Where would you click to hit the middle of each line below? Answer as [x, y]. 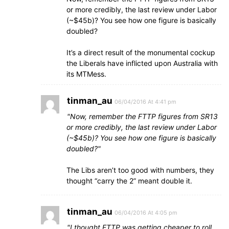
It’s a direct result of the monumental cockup [141, 52]
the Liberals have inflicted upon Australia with [142, 63]
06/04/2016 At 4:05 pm [146, 213]
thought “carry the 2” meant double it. [129, 181]
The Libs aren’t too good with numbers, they [140, 170]
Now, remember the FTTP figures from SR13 [144, 116]
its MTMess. [86, 74]
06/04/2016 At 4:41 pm [145, 102]
